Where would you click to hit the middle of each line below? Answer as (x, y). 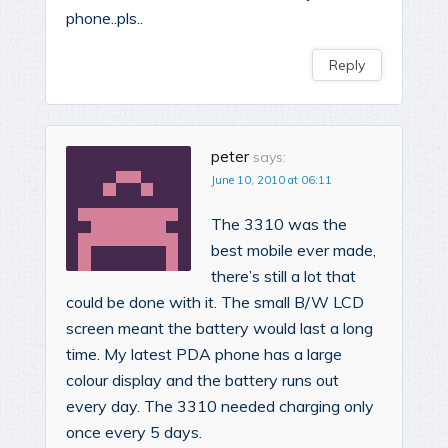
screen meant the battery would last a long (219, 328)
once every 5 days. (134, 432)
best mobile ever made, (293, 250)
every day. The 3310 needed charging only (220, 406)
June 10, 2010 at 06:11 (271, 180)
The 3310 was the (279, 224)
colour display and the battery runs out (202, 380)
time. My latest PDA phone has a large (204, 354)
